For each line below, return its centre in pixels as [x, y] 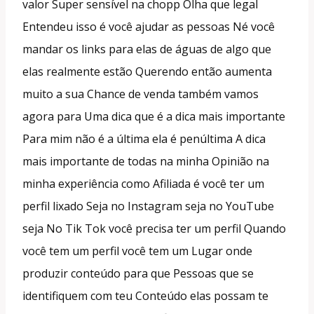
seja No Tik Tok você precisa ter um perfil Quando [154, 228]
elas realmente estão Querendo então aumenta [147, 71]
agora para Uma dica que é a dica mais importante [154, 116]
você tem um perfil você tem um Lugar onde [137, 251]
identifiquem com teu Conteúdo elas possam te [145, 295]
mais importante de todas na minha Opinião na [146, 161]
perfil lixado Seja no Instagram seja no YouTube [148, 206]
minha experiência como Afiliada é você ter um [143, 183]
